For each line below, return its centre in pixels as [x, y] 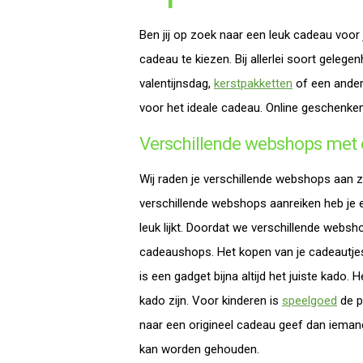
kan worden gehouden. [199, 349]
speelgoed [310, 301]
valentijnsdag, [177, 83]
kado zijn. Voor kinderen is [211, 301]
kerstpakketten [253, 83]
